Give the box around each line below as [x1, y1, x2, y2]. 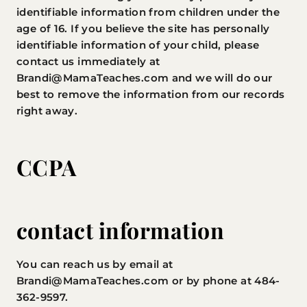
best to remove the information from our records [16, 88, 285, 101]
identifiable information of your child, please [16, 38, 260, 51]
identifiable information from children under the [16, 5, 280, 19]
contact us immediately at [16, 55, 160, 68]
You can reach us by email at [16, 258, 173, 271]
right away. [16, 104, 78, 117]
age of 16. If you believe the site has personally [16, 22, 270, 35]
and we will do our [169, 71, 273, 84]
